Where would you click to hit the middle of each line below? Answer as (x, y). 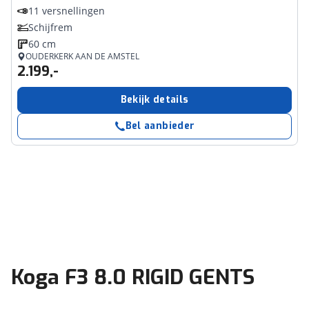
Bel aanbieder (160, 126)
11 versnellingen (67, 11)
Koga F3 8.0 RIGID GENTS (133, 277)
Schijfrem (50, 27)
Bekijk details (154, 100)
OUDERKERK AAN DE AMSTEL (82, 56)
